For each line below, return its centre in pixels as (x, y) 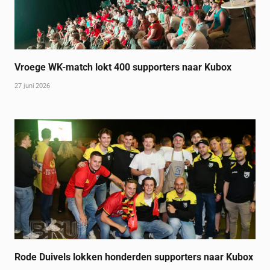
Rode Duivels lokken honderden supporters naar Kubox (134, 257)
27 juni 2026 (33, 86)
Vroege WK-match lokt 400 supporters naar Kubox (123, 67)
